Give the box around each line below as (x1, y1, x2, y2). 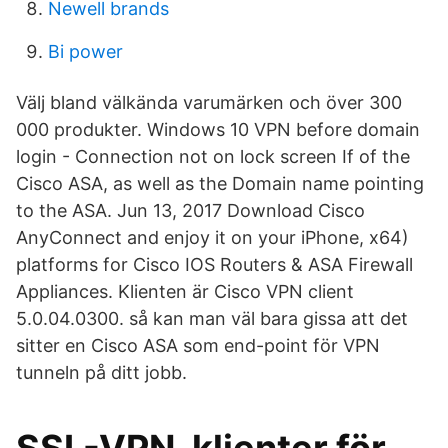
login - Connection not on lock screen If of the (16, 146, 410, 167)
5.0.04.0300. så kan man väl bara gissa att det (16, 308, 408, 329)
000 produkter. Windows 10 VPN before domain (16, 119, 420, 140)
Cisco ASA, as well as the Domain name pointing (16, 173, 424, 194)
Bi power (48, 41, 123, 62)
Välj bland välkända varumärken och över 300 (16, 92, 402, 113)
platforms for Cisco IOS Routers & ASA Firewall (16, 254, 413, 275)
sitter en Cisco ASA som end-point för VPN (16, 335, 380, 356)
